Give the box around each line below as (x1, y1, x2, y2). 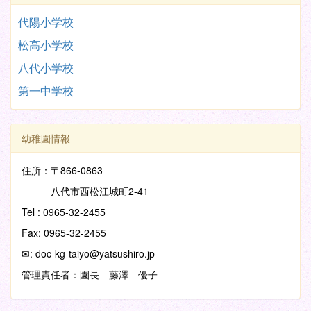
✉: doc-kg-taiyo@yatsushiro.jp (22, 246, 155, 260)
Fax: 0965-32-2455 (22, 225, 106, 239)
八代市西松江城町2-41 (22, 183, 149, 198)
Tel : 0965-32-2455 (22, 204, 106, 219)
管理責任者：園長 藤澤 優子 (22, 267, 158, 281)
